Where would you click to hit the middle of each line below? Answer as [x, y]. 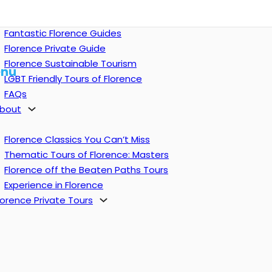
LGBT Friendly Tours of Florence [73, 79]
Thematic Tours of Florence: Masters [87, 155]
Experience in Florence [54, 185]
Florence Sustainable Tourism [70, 63]
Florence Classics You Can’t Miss [77, 139]
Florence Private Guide [55, 48]
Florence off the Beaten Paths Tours [86, 170]
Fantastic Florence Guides [63, 33]
